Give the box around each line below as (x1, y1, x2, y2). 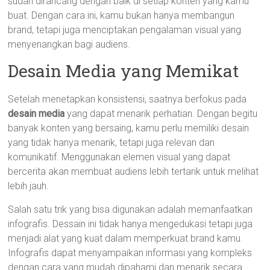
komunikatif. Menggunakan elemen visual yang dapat (8, 151, 231, 163)
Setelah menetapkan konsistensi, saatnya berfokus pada (8, 93, 247, 105)
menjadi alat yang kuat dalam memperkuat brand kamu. (8, 233, 243, 244)
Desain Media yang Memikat (8, 60, 239, 82)
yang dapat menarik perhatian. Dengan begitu (64, 108, 258, 119)
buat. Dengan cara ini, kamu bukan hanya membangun (8, 10, 235, 21)
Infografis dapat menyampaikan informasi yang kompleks (8, 247, 253, 259)
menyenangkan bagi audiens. (8, 39, 131, 50)
